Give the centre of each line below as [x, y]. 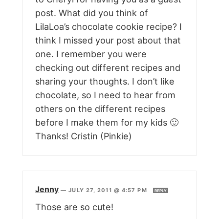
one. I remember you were [91, 54]
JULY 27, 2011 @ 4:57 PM [109, 190]
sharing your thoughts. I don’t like [105, 82]
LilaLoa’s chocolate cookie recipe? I [109, 27]
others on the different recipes [100, 109]
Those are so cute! [74, 207]
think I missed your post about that [108, 41]
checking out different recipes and [108, 68]
